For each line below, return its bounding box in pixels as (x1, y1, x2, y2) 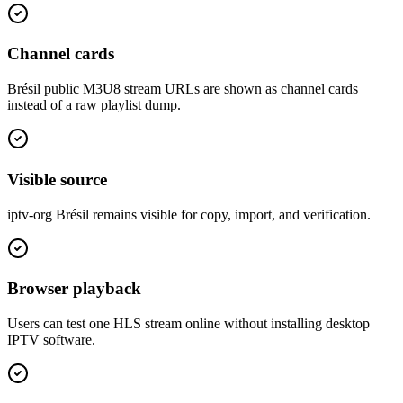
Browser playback (7, 279, 141, 299)
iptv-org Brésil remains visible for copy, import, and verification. (7, 206, 371, 222)
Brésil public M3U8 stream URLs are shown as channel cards (7, 81, 358, 97)
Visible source (7, 169, 107, 189)
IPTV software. (7, 331, 95, 347)
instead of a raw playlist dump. (7, 97, 181, 113)
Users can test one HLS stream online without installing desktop (7, 315, 370, 331)
